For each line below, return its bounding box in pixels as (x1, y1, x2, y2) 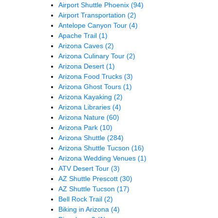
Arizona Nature (58, 113, 107, 121)
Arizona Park (58, 123, 100, 131)
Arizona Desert (58, 62, 106, 70)
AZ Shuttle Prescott (58, 174, 120, 182)
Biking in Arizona (58, 205, 111, 213)
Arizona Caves (58, 41, 105, 50)
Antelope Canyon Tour (58, 21, 129, 29)
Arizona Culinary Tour (58, 52, 127, 60)
